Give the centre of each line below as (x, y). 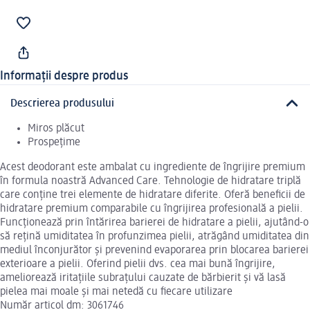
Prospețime (54, 142)
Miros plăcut (56, 128)
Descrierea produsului (62, 103)
